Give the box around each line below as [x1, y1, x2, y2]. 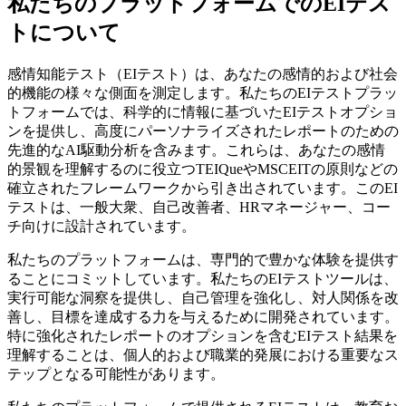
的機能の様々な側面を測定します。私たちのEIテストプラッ [7, 84, 398, 101]
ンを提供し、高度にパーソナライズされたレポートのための [7, 122, 399, 139]
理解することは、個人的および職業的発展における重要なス [7, 346, 399, 362]
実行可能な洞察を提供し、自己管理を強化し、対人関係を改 [7, 289, 399, 305]
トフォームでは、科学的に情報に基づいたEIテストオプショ [7, 103, 398, 120]
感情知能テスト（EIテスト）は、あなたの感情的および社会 [7, 65, 398, 82]
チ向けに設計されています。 [7, 217, 196, 234]
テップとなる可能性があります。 [7, 365, 225, 382]
